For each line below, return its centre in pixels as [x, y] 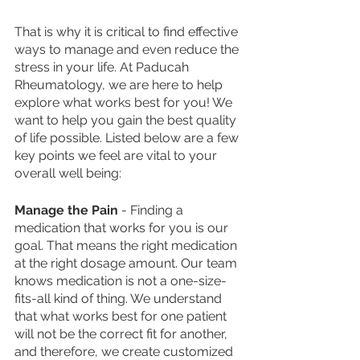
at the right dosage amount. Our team [127, 264]
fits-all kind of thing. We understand [120, 299]
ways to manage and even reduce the [128, 50]
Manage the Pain [66, 211]
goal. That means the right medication [127, 246]
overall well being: [70, 174]
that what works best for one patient [122, 317]
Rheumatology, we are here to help [120, 85]
